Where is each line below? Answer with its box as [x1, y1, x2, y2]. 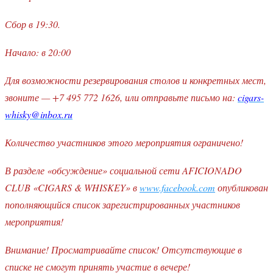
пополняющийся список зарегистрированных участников [5, 197, 240, 211]
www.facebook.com [140, 180, 215, 194]
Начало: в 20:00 [5, 45, 71, 58]
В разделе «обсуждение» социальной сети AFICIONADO [5, 163, 242, 177]
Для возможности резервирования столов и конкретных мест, [5, 73, 266, 87]
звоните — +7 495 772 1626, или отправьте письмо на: [5, 90, 238, 104]
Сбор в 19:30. [5, 17, 60, 30]
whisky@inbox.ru [5, 107, 73, 121]
